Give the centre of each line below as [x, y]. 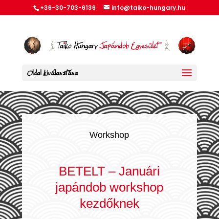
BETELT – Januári [109, 171]
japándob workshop [109, 187]
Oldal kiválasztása [52, 73]
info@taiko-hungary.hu [149, 8]
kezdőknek [109, 204]
